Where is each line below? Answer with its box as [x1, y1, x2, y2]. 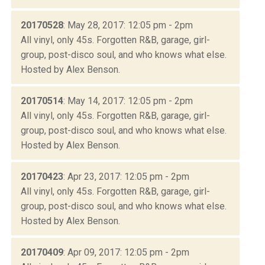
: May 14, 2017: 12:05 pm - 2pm [63, 95, 193, 106]
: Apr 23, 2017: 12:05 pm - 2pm [63, 170, 189, 182]
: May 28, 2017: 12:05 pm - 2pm [63, 19, 193, 31]
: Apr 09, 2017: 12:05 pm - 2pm [63, 246, 189, 258]
